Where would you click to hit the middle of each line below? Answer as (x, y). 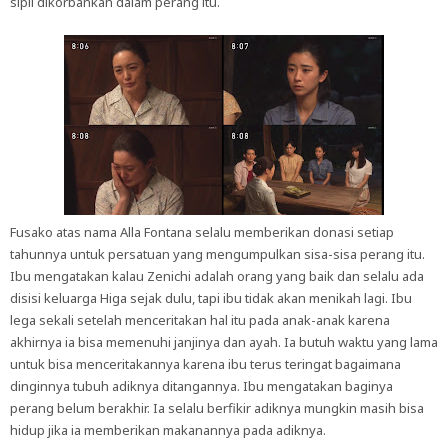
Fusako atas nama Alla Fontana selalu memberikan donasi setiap (202, 232)
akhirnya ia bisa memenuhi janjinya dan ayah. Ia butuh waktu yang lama (224, 342)
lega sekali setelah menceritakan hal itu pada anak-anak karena (200, 320)
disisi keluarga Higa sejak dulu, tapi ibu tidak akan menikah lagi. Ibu (211, 298)
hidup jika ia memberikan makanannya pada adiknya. (168, 430)
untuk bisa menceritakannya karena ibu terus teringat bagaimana (205, 364)
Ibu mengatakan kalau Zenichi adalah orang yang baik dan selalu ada (217, 276)
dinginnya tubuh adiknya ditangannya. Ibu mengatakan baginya (201, 386)
